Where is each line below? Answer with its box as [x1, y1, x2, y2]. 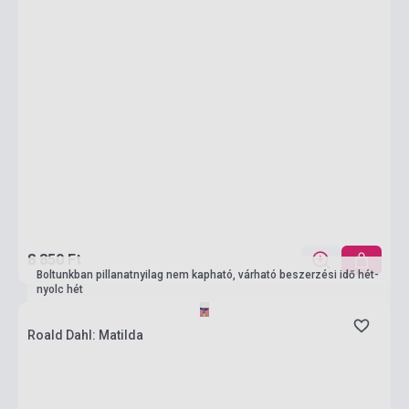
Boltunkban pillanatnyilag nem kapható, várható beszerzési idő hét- [37, 268, 379, 281]
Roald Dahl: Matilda [27, 328, 143, 342]
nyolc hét [37, 283, 83, 296]
